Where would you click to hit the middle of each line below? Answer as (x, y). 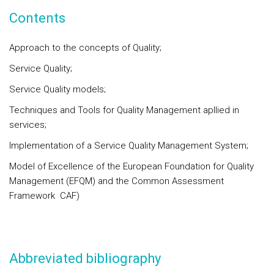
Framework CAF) (44, 196)
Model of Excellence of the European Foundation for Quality (131, 166)
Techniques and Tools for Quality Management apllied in (124, 110)
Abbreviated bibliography (85, 258)
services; (28, 125)
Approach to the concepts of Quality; (85, 48)
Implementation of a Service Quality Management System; (129, 146)
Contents (37, 18)
